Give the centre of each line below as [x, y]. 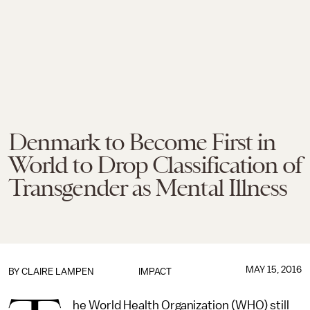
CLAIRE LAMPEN [57, 272]
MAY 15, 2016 [273, 270]
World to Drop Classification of [155, 165]
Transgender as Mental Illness [148, 188]
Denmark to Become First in [142, 142]
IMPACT [155, 272]
